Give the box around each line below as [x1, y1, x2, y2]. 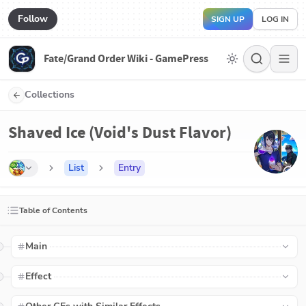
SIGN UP [211, 13, 245, 25]
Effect [25, 270, 52, 283]
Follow [18, 12, 48, 25]
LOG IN [262, 13, 289, 25]
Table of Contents [19, 205, 87, 216]
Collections [25, 88, 74, 101]
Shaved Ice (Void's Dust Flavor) [8, 122, 232, 143]
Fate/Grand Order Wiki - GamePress [44, 51, 208, 66]
